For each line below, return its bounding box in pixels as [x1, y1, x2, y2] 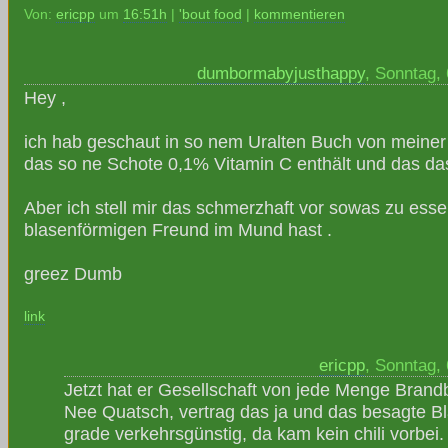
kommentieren [254, 7, 345, 22]
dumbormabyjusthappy [197, 64, 365, 83]
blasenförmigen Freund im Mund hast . [24, 219, 332, 240]
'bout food [179, 7, 242, 22]
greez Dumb [24, 263, 122, 284]
